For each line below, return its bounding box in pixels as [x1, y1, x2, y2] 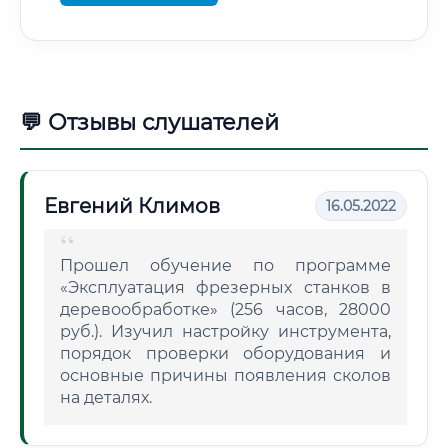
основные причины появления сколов [60, 366, 391, 385]
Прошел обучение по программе [60, 256, 391, 275]
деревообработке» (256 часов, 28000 [60, 300, 391, 319]
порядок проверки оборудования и [60, 344, 391, 363]
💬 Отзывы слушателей [20, 109, 279, 136]
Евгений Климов [44, 194, 220, 218]
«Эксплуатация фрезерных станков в [60, 278, 391, 297]
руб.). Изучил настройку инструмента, [60, 322, 391, 341]
